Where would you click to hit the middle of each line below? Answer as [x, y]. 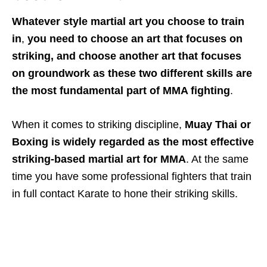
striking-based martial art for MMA [99, 159]
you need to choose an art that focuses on [133, 38]
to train [225, 21]
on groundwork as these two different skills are [132, 73]
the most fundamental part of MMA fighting [121, 90]
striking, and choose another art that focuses [127, 56]
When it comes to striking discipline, [98, 124]
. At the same [217, 159]
